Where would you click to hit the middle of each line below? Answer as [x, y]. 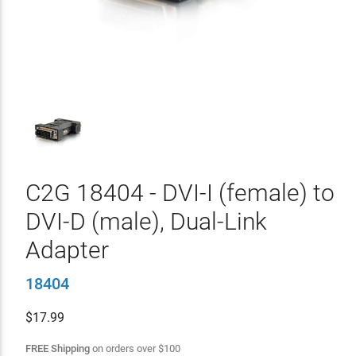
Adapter [67, 250]
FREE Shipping [57, 348]
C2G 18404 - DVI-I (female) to [180, 193]
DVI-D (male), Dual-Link [146, 221]
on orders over [124, 348]
